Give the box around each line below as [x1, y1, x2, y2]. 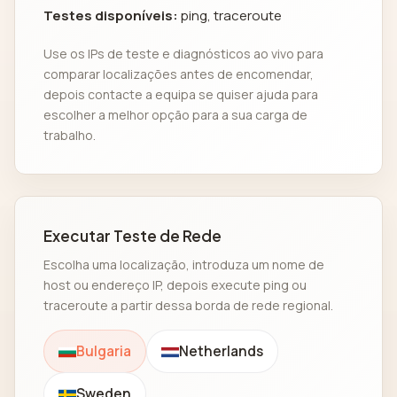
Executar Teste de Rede [43, 226, 222, 246]
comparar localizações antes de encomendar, [43, 66, 314, 83]
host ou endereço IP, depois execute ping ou [43, 276, 307, 294]
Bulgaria [76, 342, 131, 362]
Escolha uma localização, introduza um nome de [43, 256, 324, 274]
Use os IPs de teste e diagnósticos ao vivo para [43, 45, 323, 63]
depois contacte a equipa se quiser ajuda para [43, 86, 318, 104]
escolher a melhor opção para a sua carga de [43, 106, 307, 124]
